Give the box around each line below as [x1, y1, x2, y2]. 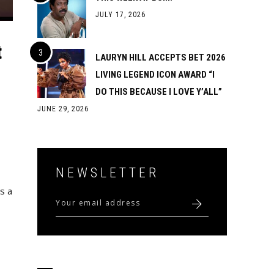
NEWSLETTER [56, 165, 159, 180]
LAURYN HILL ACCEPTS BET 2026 [95, 52, 226, 63]
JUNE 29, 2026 [37, 105, 89, 113]
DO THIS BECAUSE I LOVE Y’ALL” [95, 86, 222, 97]
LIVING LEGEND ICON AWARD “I [95, 69, 215, 80]
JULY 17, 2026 [95, 10, 146, 19]
